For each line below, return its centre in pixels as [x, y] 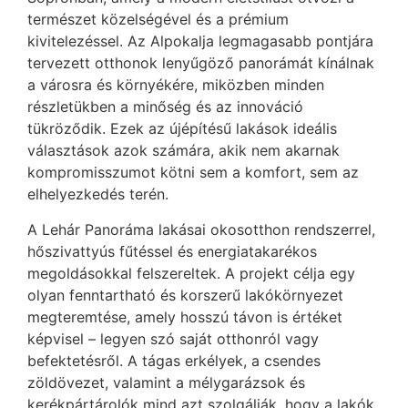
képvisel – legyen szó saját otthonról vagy [173, 338]
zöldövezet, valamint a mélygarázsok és [166, 382]
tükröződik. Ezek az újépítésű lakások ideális [182, 129]
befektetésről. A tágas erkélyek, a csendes [174, 360]
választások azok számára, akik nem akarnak [184, 151]
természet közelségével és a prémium [158, 20]
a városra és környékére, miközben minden [176, 85]
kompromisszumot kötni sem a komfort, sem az [193, 173]
